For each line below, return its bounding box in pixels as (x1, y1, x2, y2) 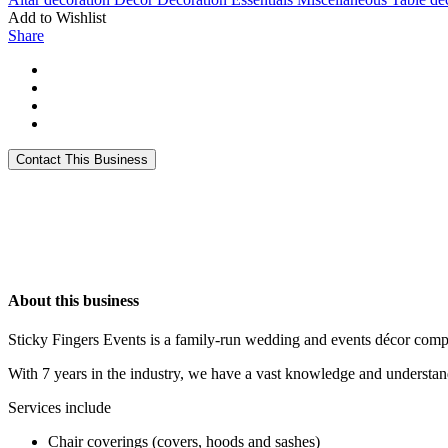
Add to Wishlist (8, 9, 106, 27)
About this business (8, 291, 139, 309)
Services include (8, 398, 111, 416)
